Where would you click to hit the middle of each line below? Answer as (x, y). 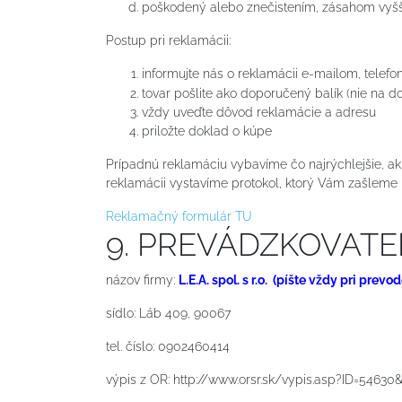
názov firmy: (142, 280)
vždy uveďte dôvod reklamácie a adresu (259, 112)
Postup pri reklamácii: (168, 40)
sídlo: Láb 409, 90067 (168, 313)
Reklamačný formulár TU (179, 216)
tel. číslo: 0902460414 (168, 346)
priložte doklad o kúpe (207, 131)
